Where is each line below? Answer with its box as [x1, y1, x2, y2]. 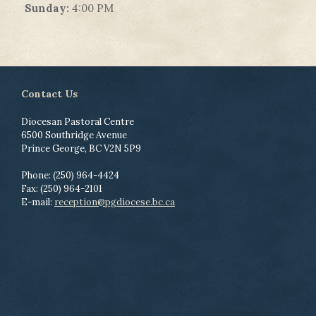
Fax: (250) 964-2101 [21, 183, 102, 195]
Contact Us [21, 87, 78, 100]
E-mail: [21, 196, 54, 209]
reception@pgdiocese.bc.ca [54, 196, 175, 209]
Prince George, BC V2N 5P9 [21, 142, 173, 154]
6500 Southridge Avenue [21, 128, 127, 141]
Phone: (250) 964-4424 [21, 169, 119, 182]
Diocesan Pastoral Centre [21, 115, 134, 128]
